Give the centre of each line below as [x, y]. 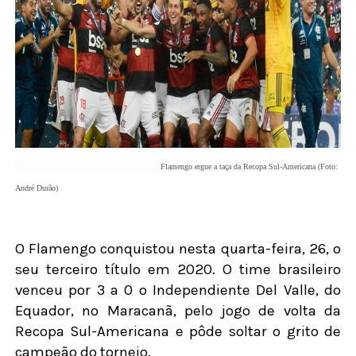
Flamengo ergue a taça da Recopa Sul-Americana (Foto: [245, 167]
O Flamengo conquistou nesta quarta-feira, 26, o [178, 249]
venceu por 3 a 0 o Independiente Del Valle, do [178, 290]
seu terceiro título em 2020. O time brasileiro [178, 270]
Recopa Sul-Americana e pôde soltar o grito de [178, 332]
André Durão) [36, 188]
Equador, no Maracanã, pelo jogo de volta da [178, 311]
